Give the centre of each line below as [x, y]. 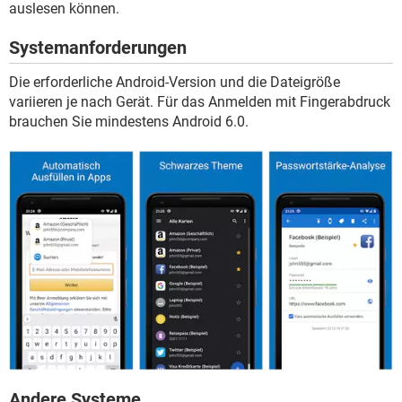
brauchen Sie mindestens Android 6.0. [129, 121]
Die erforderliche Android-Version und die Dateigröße [175, 82]
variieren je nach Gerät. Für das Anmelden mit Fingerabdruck [200, 101]
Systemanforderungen [98, 47]
